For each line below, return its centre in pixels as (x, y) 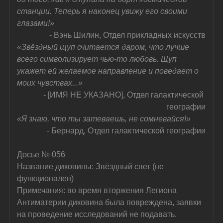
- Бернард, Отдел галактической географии (126, 130)
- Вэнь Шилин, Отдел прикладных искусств (128, 35)
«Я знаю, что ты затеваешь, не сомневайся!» (104, 118)
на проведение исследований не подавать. (97, 214)
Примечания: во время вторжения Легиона (98, 190)
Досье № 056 (41, 154)
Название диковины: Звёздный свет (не (92, 166)
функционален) (46, 178)
